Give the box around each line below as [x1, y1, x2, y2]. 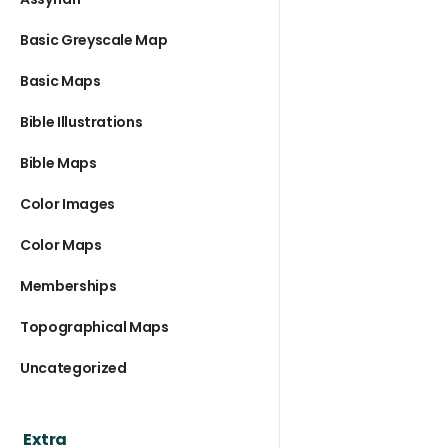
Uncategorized [20, 358, 127, 378]
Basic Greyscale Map [20, 30, 168, 50]
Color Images [20, 194, 115, 214]
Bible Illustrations [20, 112, 143, 132]
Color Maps [20, 235, 102, 255]
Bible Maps [20, 153, 97, 173]
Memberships [20, 276, 117, 296]
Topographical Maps [20, 317, 169, 337]
